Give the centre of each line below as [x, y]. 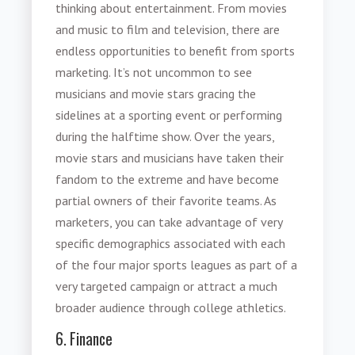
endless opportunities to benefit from [158, 51]
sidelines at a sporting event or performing [169, 115]
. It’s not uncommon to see [181, 73]
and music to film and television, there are [168, 30]
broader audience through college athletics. [171, 308]
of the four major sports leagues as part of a [177, 265]
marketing [82, 73]
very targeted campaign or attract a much [167, 286]
